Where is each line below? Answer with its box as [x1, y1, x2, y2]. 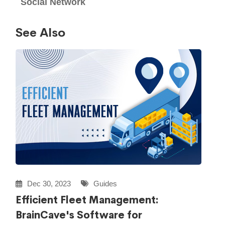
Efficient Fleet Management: [16, 194, 159, 207]
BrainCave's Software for [16, 209, 143, 222]
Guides [91, 179, 118, 188]
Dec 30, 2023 [25, 179, 71, 188]
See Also [16, 25, 66, 41]
